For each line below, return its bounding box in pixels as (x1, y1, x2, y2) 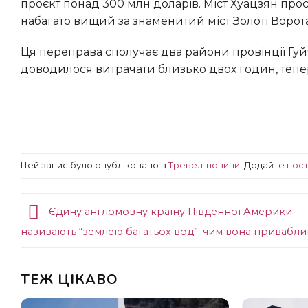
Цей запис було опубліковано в (21, 159, 168, 170)
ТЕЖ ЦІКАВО (30, 269, 118, 289)
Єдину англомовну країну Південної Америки (46, 205, 292, 218)
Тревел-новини (168, 159, 240, 170)
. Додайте (240, 159, 287, 170)
